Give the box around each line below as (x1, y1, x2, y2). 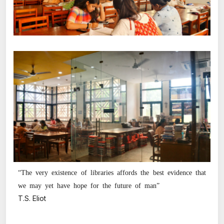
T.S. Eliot (18, 194, 46, 203)
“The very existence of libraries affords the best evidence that (18, 168, 206, 176)
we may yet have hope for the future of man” (18, 181, 159, 189)
